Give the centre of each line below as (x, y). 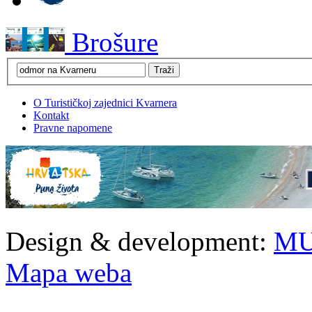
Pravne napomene (73, 128)
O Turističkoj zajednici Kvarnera (105, 103)
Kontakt (51, 116)
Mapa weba (69, 273)
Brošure (111, 42)
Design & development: (140, 242)
